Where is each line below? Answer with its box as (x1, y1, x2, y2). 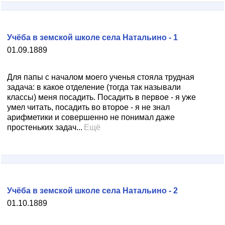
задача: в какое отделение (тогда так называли (7, 83, 181, 91)
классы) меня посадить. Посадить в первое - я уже (7, 93, 196, 101)
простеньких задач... (7, 123, 82, 132)
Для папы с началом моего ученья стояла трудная (7, 73, 194, 81)
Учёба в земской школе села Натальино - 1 (7, 33, 178, 42)
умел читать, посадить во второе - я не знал (7, 103, 170, 111)
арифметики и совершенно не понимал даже (7, 113, 175, 122)
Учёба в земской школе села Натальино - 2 (7, 186, 178, 195)
